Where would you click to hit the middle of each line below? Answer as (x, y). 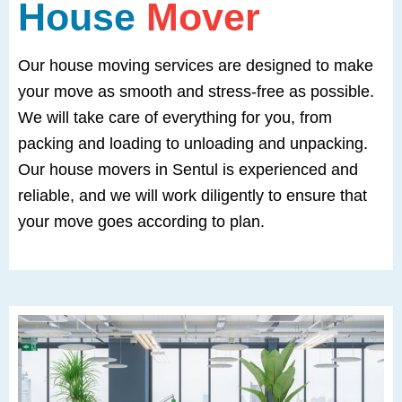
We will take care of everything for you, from (175, 117)
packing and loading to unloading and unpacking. (193, 143)
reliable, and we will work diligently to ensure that (192, 195)
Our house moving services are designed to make (196, 65)
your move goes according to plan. (141, 221)
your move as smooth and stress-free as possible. (196, 91)
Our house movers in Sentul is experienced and (188, 169)
